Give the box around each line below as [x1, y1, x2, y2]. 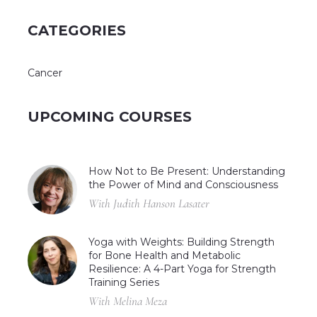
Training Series [88, 275, 159, 289]
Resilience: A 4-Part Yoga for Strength [88, 262, 276, 275]
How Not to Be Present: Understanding [88, 164, 285, 178]
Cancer [28, 66, 62, 79]
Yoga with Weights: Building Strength [88, 235, 275, 248]
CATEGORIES [28, 21, 126, 39]
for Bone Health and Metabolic [88, 248, 241, 262]
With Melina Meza [88, 293, 167, 309]
